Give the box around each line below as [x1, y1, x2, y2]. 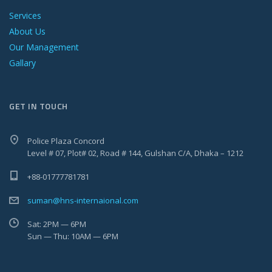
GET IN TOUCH [9, 100, 68, 113]
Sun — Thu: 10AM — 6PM [27, 231, 118, 242]
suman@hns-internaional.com [27, 195, 138, 206]
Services [9, 10, 41, 22]
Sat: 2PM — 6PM [27, 219, 86, 230]
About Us [9, 25, 46, 38]
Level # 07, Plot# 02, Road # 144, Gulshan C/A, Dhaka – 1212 [27, 148, 243, 159]
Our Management [9, 41, 79, 53]
